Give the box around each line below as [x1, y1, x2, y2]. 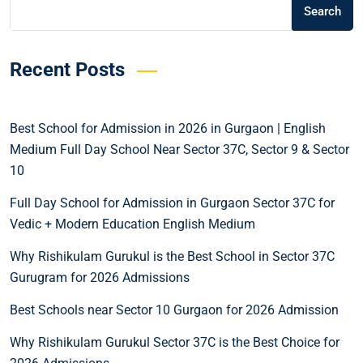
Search [304, 3, 341, 19]
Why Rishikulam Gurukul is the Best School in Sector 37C [10, 248, 335, 264]
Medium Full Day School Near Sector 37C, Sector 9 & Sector [10, 141, 349, 157]
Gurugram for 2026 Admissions [10, 269, 190, 285]
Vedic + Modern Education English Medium [10, 216, 255, 232]
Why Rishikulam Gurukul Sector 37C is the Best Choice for [10, 334, 340, 350]
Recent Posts [10, 58, 125, 81]
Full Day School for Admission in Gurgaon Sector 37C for [10, 194, 335, 211]
